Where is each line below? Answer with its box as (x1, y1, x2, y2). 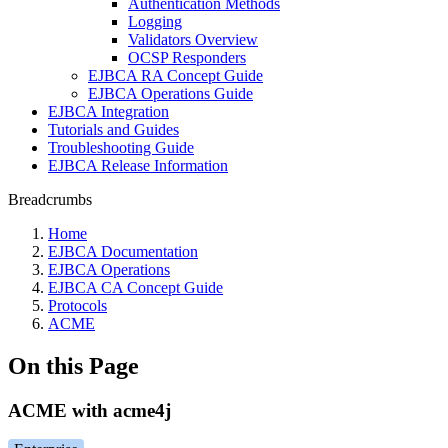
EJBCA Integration (48, 103, 169, 120)
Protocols (48, 297, 107, 314)
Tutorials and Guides (48, 121, 179, 138)
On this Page (8, 352, 139, 379)
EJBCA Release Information (48, 157, 228, 174)
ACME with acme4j (8, 399, 171, 421)
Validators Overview (128, 31, 258, 48)
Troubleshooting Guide (48, 139, 194, 156)
